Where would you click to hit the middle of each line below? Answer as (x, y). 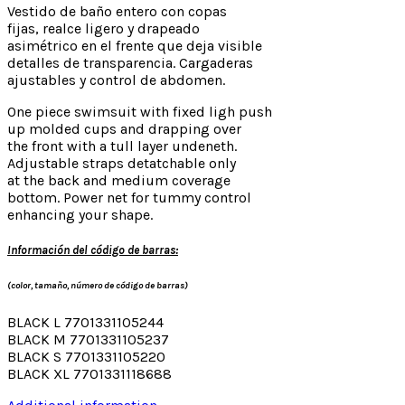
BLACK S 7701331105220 (86, 357)
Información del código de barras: (93, 250)
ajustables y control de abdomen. (116, 80)
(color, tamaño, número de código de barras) (98, 286)
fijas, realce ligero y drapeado (104, 29)
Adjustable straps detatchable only (122, 164)
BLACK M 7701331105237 (88, 340)
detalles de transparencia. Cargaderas (130, 63)
